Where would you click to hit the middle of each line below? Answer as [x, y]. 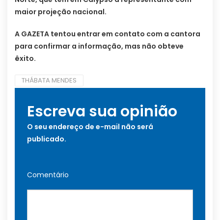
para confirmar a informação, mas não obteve [99, 46]
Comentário [48, 175]
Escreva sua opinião [102, 112]
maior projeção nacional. [61, 12]
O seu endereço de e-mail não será [90, 127]
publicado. [47, 139]
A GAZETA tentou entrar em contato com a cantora [108, 34]
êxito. [25, 59]
